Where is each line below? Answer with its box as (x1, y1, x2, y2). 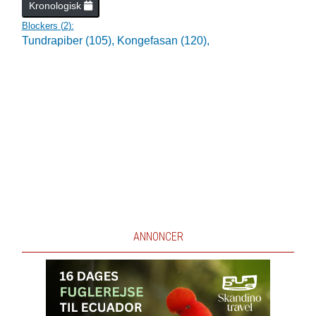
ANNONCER (133, 230, 183, 243)
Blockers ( (21, 20, 63, 31)
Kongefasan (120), (116, 35, 209, 47)
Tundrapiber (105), (21, 35, 117, 47)
